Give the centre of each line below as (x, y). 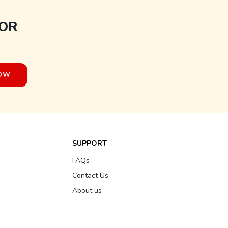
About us (87, 190)
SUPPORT (90, 144)
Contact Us (90, 176)
